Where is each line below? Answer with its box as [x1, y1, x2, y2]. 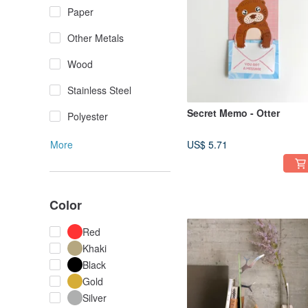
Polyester [67, 109, 108, 124]
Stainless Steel [67, 83, 131, 98]
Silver [82, 291, 107, 305]
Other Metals [67, 31, 124, 45]
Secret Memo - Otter [187, 106, 280, 120]
